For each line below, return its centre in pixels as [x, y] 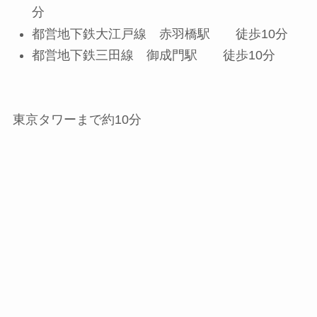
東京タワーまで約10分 [77, 119]
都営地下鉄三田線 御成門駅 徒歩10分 [153, 56]
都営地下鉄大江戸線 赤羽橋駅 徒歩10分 [160, 34]
